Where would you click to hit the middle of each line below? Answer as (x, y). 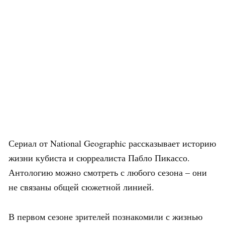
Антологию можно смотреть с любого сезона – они (108, 172)
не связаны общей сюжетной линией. (81, 187)
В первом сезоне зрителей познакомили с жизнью (105, 216)
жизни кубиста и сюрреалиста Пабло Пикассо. (99, 157)
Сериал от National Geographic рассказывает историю (112, 143)
